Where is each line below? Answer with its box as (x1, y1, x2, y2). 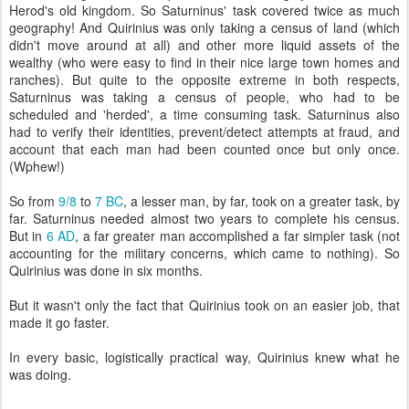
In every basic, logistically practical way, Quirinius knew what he (9, 348, 400, 366)
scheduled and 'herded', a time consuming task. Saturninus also (9, 105, 400, 123)
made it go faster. (9, 313, 110, 331)
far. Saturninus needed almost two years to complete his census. (9, 209, 400, 227)
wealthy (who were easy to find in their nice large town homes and (9, 53, 400, 71)
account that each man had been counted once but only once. (9, 140, 400, 158)
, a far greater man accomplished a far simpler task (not (75, 226, 401, 245)
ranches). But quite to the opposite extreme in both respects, (9, 70, 400, 89)
